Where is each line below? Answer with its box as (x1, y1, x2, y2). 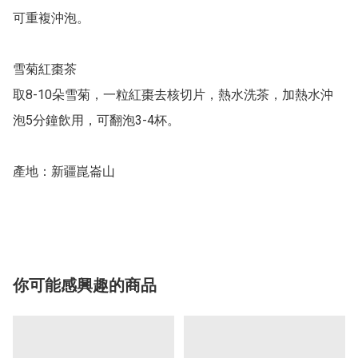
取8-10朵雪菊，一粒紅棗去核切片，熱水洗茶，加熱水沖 (13, 87, 333, 103)
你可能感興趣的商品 (13, 276, 157, 296)
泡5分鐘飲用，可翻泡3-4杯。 (13, 113, 180, 129)
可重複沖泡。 (13, 10, 89, 26)
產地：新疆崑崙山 (13, 164, 115, 180)
